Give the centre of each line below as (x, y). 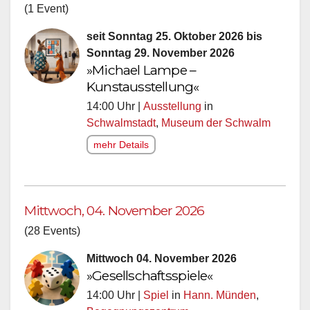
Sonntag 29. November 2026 (161, 49)
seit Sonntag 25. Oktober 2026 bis (174, 33)
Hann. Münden (220, 291)
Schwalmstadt (121, 119)
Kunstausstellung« (143, 83)
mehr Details (121, 141)
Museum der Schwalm (216, 119)
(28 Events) (52, 227)
